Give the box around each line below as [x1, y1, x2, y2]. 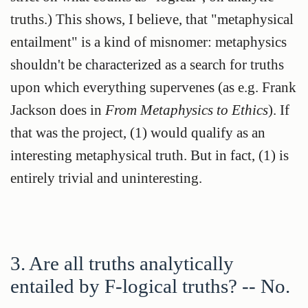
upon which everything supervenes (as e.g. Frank [10, 78, 296, 95]
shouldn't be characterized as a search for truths [10, 56, 284, 72]
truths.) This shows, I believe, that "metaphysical [10, 10, 294, 27]
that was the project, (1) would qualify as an [10, 124, 265, 140]
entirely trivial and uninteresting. [10, 169, 202, 186]
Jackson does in [10, 101, 105, 118]
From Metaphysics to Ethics [105, 101, 268, 118]
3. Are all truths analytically [10, 252, 234, 275]
